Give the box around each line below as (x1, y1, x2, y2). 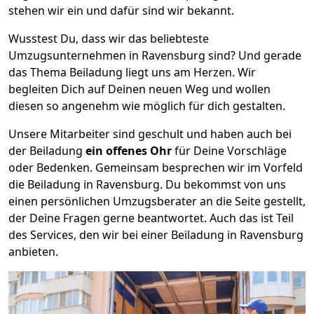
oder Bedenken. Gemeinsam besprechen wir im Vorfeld (8, 159, 303, 175)
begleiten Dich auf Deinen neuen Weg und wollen (8, 81, 271, 97)
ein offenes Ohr (86, 142, 172, 158)
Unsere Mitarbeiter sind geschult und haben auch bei (8, 125, 292, 142)
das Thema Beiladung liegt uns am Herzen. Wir (8, 64, 256, 80)
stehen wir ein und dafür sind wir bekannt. (8, 2, 234, 18)
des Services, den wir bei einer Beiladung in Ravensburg (8, 226, 303, 243)
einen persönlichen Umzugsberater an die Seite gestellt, (8, 193, 306, 209)
